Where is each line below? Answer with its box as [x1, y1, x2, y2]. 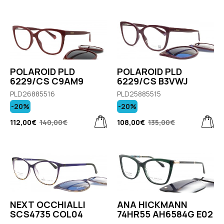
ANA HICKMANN [117, 198, 187, 210]
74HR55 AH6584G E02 [117, 207, 213, 220]
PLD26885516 [10, 88, 55, 98]
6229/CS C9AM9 [10, 74, 83, 87]
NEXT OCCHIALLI [10, 198, 85, 210]
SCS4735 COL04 [10, 207, 83, 220]
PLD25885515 [117, 88, 161, 98]
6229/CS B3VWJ [117, 74, 188, 87]
